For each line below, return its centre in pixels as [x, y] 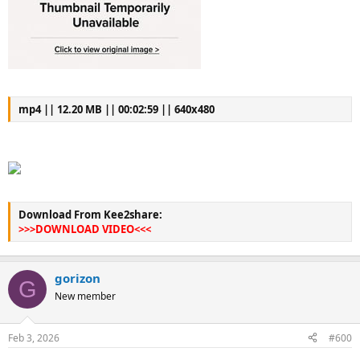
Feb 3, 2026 [34, 337]
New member [85, 296]
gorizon [78, 278]
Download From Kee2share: [90, 214]
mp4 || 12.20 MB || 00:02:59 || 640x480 [117, 109]
